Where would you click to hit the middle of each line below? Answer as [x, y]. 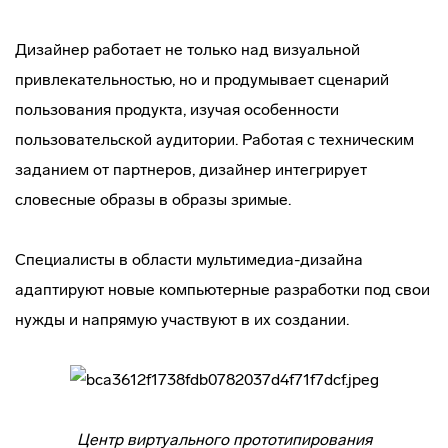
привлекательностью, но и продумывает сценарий [202, 79]
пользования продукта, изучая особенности [177, 109]
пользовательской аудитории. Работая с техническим [214, 139]
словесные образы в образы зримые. [153, 199]
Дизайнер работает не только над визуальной [187, 49]
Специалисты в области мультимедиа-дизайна [189, 259]
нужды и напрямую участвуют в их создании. [182, 319]
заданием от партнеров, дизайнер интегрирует [191, 169]
